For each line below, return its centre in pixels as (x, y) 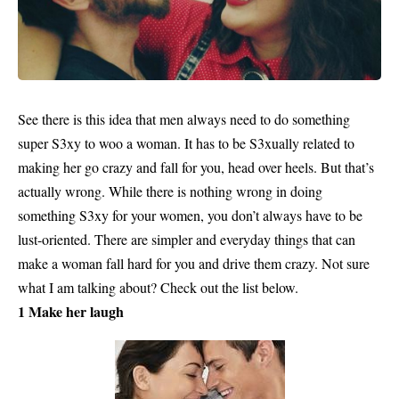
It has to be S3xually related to (268, 142)
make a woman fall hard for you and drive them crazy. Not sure (194, 263)
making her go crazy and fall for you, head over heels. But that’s (196, 167)
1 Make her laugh (71, 311)
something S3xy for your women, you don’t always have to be (190, 215)
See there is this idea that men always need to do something (184, 118)
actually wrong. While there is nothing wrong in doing (170, 191)
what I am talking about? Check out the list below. (158, 287)
